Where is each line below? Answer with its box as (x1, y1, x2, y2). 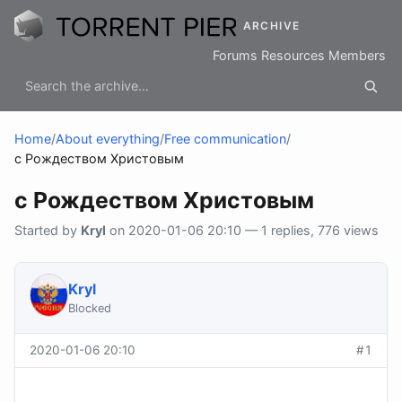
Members (328, 48, 386, 64)
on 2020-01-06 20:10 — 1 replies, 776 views (106, 223, 379, 239)
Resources (261, 48, 325, 64)
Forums (213, 48, 258, 64)
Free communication (164, 131, 286, 147)
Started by (14, 223, 81, 239)
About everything (56, 131, 160, 147)
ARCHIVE (242, 19, 301, 33)
